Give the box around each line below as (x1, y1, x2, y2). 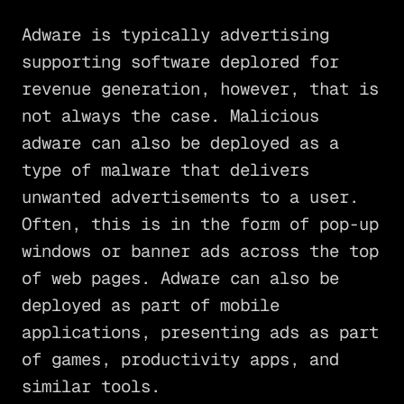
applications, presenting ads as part (21, 320, 379, 344)
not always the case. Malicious (21, 104, 319, 127)
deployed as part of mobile (21, 293, 280, 317)
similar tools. (21, 374, 161, 398)
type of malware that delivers (21, 158, 309, 181)
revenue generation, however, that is (21, 77, 379, 100)
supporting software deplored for (21, 50, 339, 73)
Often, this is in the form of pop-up (21, 212, 379, 235)
